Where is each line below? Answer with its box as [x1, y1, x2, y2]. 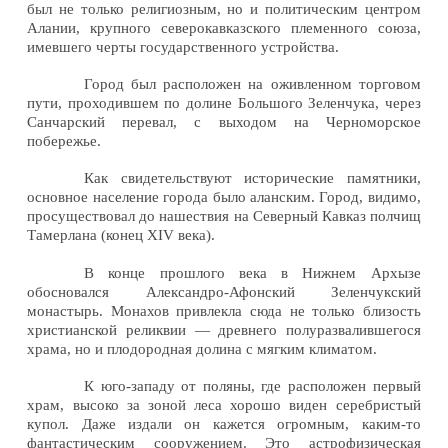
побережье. [27, 132, 102, 149]
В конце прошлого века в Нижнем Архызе [84, 264, 421, 281]
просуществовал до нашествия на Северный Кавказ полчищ [27, 208, 421, 225]
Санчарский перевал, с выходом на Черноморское [27, 113, 421, 130]
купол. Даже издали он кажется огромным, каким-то [27, 415, 421, 432]
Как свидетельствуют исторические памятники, [84, 170, 421, 187]
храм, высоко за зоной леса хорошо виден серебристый [27, 396, 421, 413]
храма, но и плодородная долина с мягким [27, 340, 306, 357]
